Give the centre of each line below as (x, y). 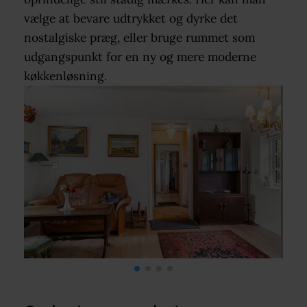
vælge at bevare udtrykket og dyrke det (131, 18)
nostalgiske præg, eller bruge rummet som (139, 37)
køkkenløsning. (65, 76)
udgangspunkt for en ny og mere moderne (140, 57)
